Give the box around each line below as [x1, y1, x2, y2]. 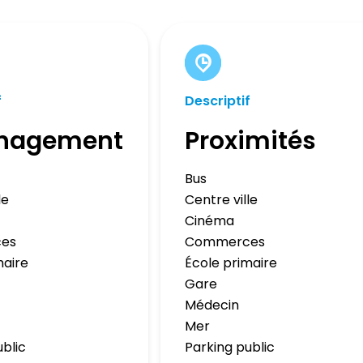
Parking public [185, 337, 275, 357]
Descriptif [185, 91, 251, 110]
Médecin [185, 295, 240, 314]
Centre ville [185, 190, 258, 209]
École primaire [185, 253, 278, 272]
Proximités [185, 123, 317, 158]
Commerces [185, 232, 266, 251]
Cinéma [185, 211, 235, 230]
